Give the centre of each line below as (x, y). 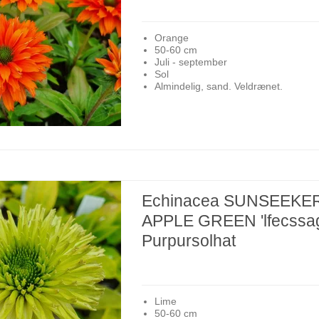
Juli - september (190, 62)
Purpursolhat (189, 241)
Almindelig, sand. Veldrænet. (218, 86)
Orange (171, 37)
